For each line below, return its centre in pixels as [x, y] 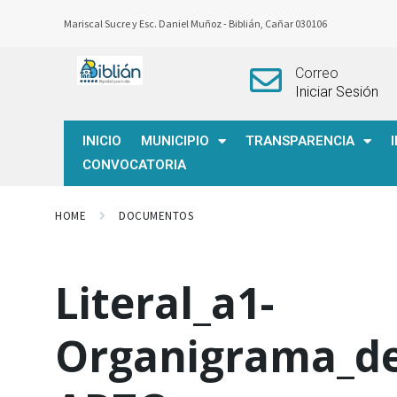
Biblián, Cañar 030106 [279, 23]
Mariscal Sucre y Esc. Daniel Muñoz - [146, 23]
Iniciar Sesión [336, 92]
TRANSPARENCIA [300, 141]
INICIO [102, 141]
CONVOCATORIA [134, 165]
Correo [316, 73]
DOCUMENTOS [156, 216]
